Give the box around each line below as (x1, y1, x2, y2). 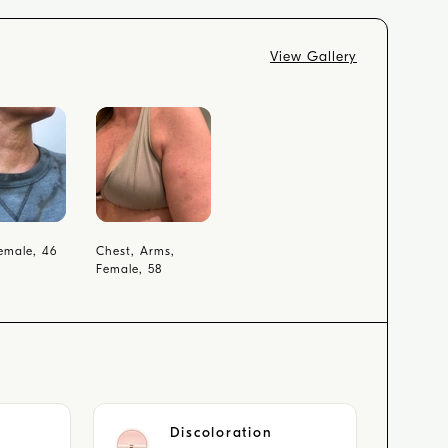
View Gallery (270, 48, 357, 65)
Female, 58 (96, 262, 162, 276)
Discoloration (169, 424, 273, 441)
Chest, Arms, (96, 244, 175, 258)
